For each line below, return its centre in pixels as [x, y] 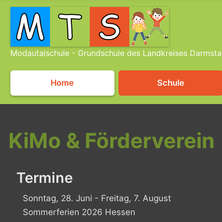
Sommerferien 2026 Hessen [79, 212]
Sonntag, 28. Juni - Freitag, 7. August [97, 198]
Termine [45, 177]
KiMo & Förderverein [111, 140]
